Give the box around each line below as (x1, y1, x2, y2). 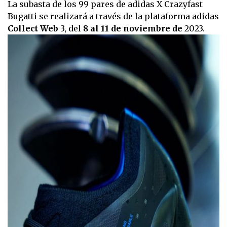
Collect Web (8, 23, 60, 34)
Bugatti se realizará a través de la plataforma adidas (8, 11, 219, 22)
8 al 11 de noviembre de (83, 23, 182, 34)
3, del (60, 23, 83, 34)
